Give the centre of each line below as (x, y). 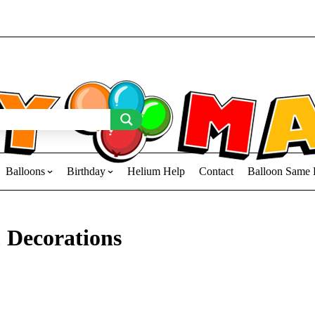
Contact (216, 171)
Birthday (86, 171)
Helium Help (156, 171)
